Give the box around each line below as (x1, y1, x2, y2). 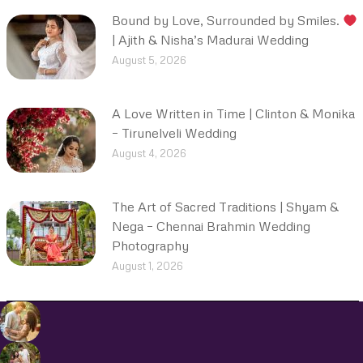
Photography (112, 237, 189, 254)
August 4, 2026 (112, 147, 186, 160)
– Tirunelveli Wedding (112, 125, 237, 141)
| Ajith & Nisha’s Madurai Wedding (112, 32, 309, 48)
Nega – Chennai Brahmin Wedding (112, 218, 310, 234)
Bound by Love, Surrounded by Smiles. (112, 12, 343, 28)
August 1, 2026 (112, 259, 183, 272)
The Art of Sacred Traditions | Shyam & (112, 199, 339, 215)
